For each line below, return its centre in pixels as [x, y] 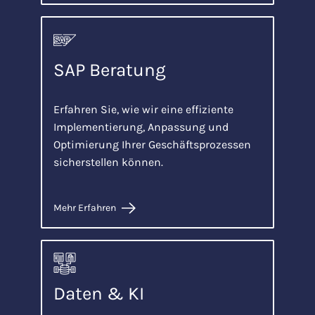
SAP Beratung [110, 70]
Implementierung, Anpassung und [141, 127]
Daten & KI [99, 293]
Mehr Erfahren [85, 207]
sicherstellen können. [109, 162]
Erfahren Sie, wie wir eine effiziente [144, 109]
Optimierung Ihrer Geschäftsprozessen [153, 144]
